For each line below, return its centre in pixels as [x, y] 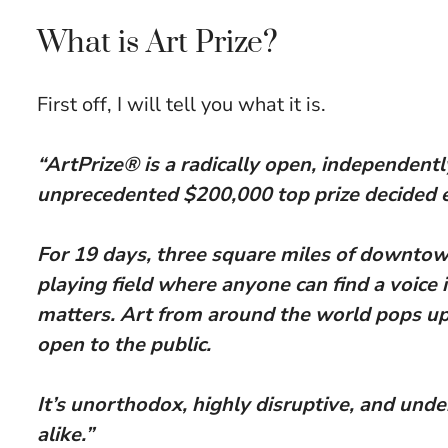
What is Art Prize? [157, 43]
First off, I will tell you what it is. [181, 105]
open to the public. [124, 345]
